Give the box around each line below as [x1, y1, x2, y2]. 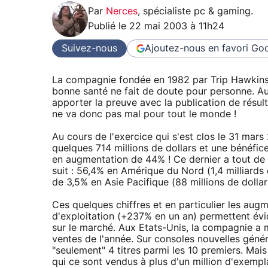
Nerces [106, 7, 138, 17]
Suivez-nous [62, 43, 117, 53]
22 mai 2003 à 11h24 [129, 22, 224, 32]
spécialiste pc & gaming [143, 7, 251, 17]
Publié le [88, 22, 129, 32]
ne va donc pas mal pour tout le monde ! [52, 109, 236, 119]
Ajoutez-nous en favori [145, 43, 248, 53]
